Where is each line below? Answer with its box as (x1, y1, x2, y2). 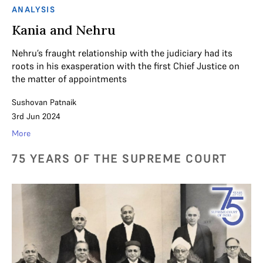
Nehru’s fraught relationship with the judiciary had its (12, 47, 232, 59)
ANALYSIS (12, 4, 56, 15)
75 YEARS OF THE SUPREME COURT (12, 151, 227, 167)
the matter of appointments (12, 73, 127, 85)
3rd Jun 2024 (12, 111, 60, 122)
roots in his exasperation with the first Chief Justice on (12, 60, 240, 72)
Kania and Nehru (12, 22, 116, 39)
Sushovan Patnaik (12, 97, 76, 108)
